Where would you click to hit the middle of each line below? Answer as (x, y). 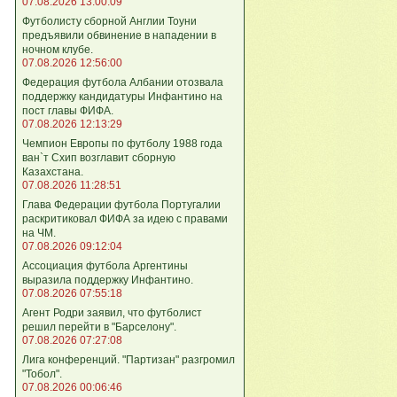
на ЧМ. (39, 233)
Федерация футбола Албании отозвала (123, 82)
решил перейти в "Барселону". (99, 327)
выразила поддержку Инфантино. (108, 280)
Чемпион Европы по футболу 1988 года (122, 143)
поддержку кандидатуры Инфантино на (122, 96)
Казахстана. (53, 171)
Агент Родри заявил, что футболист (112, 312)
